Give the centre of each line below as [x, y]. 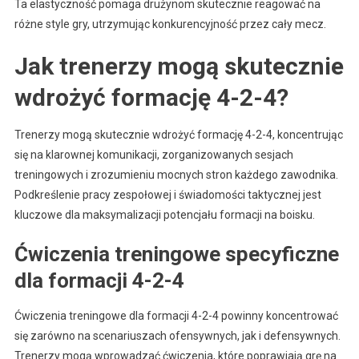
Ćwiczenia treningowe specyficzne [176, 254]
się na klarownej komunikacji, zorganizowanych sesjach [153, 154]
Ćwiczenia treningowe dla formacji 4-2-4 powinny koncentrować [176, 315]
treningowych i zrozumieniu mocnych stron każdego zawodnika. [176, 174]
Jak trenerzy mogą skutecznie [179, 66]
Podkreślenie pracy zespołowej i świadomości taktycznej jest [167, 194]
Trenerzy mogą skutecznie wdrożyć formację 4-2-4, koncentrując [178, 134]
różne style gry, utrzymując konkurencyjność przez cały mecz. [170, 24]
